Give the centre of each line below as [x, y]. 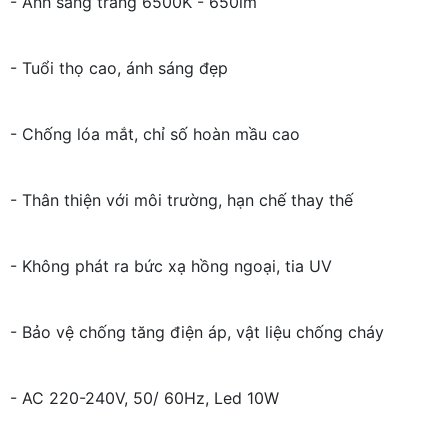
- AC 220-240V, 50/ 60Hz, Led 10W [144, 398]
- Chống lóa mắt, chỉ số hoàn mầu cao [155, 134]
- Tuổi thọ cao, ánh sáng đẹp [119, 68]
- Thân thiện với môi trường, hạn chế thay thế [181, 200]
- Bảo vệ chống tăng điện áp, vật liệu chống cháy [197, 332]
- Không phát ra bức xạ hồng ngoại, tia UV [171, 266]
